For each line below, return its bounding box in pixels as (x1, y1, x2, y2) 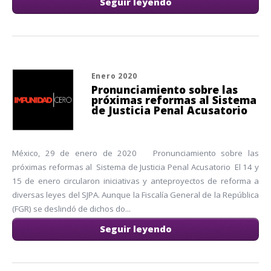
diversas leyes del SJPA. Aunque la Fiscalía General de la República (12, 189, 259, 201)
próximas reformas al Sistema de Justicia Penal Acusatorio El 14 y (12, 162, 259, 173)
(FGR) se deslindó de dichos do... (12, 203, 131, 215)
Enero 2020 (91, 70, 137, 81)
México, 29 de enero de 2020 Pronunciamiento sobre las (12, 148, 259, 159)
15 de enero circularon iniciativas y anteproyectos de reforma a (12, 175, 259, 187)
